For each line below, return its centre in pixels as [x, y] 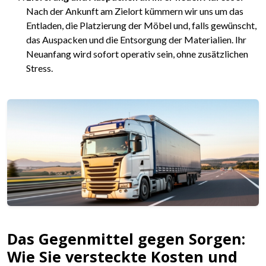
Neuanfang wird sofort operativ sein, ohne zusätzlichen [137, 54]
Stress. [39, 68]
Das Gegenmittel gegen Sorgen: [126, 238]
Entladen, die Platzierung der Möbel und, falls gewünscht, [141, 26]
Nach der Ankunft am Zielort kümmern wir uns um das [135, 11]
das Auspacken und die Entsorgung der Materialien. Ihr [136, 40]
